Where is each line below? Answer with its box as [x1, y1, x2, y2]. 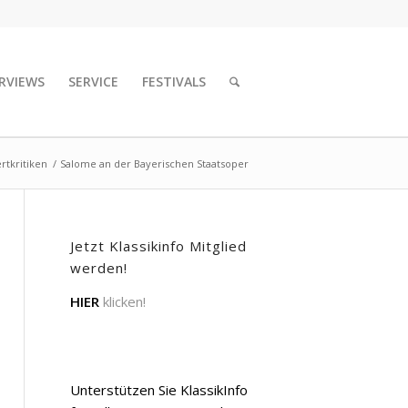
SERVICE [68, 73, 119, 90]
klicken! [99, 291, 146, 311]
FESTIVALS [142, 73, 207, 90]
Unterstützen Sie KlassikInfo [70, 380, 248, 399]
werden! [70, 259, 127, 277]
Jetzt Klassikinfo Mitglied [70, 237, 247, 255]
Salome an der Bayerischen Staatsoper [60, 157, 249, 170]
